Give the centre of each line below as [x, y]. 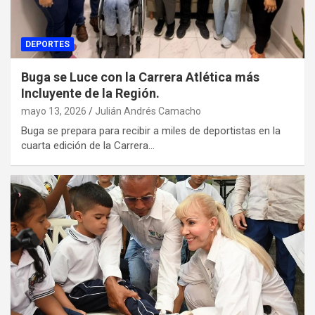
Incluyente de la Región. [90, 93]
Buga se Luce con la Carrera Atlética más [140, 77]
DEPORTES [47, 44]
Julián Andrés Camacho [148, 111]
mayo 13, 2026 [54, 111]
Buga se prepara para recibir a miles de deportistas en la [151, 130]
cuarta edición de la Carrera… [88, 145]
